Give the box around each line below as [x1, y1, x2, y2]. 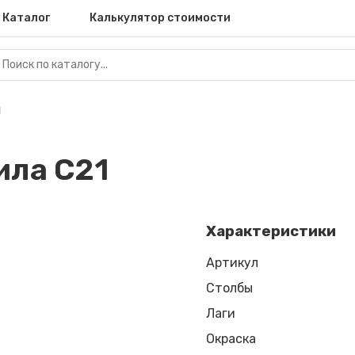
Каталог [2, 11, 50, 25]
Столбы [206, 281, 253, 296]
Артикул [206, 255, 258, 271]
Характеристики [206, 222, 336, 240]
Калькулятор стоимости [90, 11, 231, 25]
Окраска [206, 331, 256, 347]
